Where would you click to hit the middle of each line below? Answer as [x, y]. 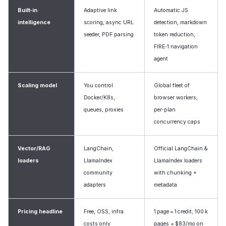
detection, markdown [180, 22]
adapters [95, 185]
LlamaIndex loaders [178, 161]
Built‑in [27, 10]
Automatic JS [171, 10]
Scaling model [37, 86]
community [98, 173]
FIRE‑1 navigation [176, 47]
